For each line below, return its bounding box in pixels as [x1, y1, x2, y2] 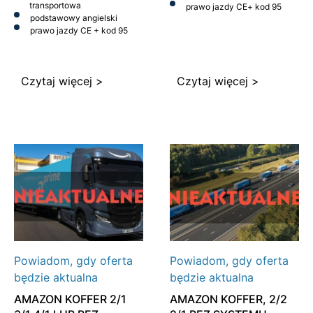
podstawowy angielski [30, 13, 117, 24]
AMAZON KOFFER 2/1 [14, 292, 126, 307]
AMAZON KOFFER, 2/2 [169, 292, 287, 307]
